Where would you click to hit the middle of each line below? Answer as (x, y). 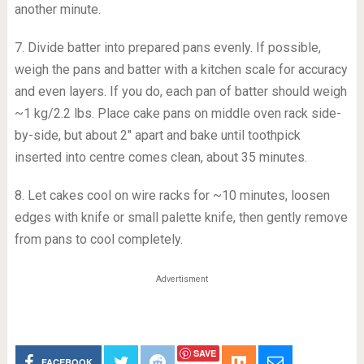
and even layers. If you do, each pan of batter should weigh (180, 91)
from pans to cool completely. (98, 239)
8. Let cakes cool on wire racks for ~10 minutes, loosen (172, 195)
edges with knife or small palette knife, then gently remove (181, 217)
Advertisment (182, 279)
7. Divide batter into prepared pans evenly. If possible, (167, 48)
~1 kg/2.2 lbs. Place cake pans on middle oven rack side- (178, 113)
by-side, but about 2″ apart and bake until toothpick (157, 135)
